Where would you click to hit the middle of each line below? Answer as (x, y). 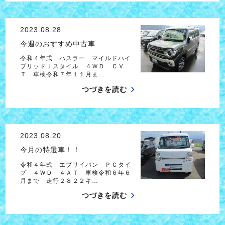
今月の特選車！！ (50, 150)
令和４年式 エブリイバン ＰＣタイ (75, 164)
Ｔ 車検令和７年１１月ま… (62, 75)
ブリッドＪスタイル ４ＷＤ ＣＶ (72, 67)
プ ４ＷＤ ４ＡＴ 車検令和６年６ (75, 173)
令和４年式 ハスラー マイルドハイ (75, 59)
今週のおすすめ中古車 (58, 43)
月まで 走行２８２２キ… (59, 181)
